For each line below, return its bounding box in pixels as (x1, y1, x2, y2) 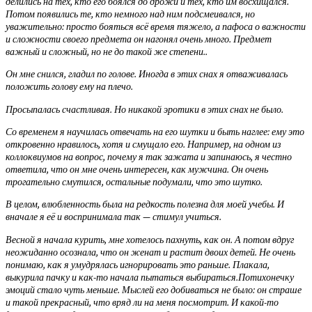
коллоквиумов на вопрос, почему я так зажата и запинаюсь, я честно (6, 150, 292, 163)
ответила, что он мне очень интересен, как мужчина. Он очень (6, 162, 268, 175)
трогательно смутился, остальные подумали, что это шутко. (6, 175, 263, 188)
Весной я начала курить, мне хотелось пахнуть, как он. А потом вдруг (6, 233, 294, 246)
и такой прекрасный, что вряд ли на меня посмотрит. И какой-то (6, 295, 279, 309)
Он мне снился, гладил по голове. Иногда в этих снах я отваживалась (6, 68, 288, 81)
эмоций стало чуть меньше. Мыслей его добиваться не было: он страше (6, 283, 302, 296)
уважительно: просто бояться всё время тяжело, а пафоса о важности (6, 19, 306, 33)
